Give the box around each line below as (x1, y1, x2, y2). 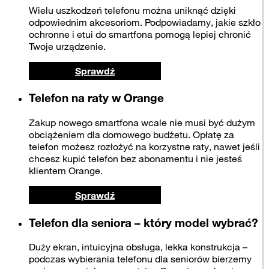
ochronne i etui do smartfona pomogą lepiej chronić (29, 28, 251, 40)
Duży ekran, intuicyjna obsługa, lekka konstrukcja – (29, 241, 247, 253)
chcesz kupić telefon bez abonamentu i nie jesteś (29, 153, 242, 165)
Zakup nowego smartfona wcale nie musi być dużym (29, 116, 255, 128)
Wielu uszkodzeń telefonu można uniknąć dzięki (29, 4, 236, 16)
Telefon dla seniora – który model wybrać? (29, 215, 258, 230)
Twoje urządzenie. (29, 40, 106, 52)
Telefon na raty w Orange (29, 91, 164, 106)
